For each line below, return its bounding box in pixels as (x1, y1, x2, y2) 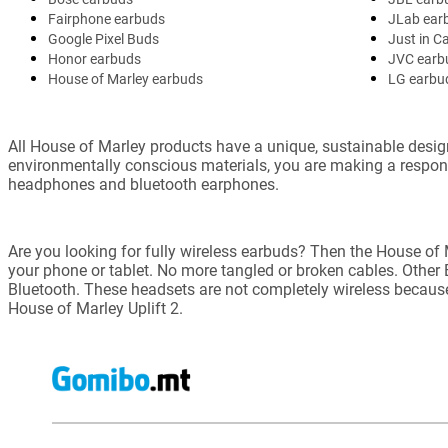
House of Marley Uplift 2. (8, 298, 183, 318)
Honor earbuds (48, 50, 141, 67)
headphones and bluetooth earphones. (8, 174, 279, 194)
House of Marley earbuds (48, 70, 203, 87)
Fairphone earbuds (48, 10, 165, 27)
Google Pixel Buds (48, 30, 159, 47)
